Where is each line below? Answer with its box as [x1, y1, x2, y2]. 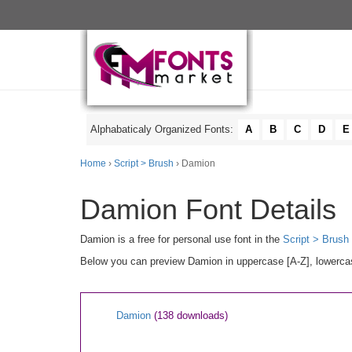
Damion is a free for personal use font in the [80, 233, 283, 245]
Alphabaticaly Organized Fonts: [90, 123, 236, 135]
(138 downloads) [154, 310, 228, 321]
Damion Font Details [80, 193, 336, 225]
